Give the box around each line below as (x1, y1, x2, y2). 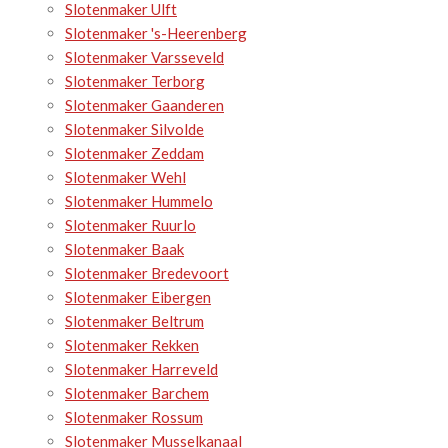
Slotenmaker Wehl (65, 168, 186, 187)
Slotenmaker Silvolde (65, 120, 204, 139)
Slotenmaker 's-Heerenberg (65, 24, 247, 43)
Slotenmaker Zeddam (65, 144, 204, 163)
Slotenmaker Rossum (65, 408, 203, 427)
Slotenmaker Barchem (65, 384, 209, 403)
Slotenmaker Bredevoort (65, 264, 229, 283)
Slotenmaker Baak (65, 240, 184, 259)
